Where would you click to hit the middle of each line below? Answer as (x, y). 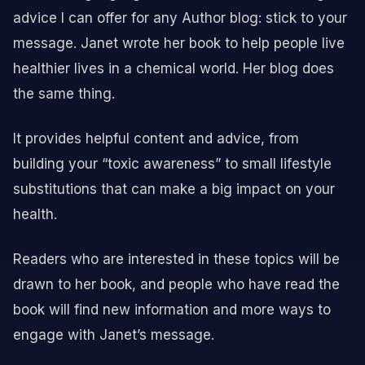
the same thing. (64, 94)
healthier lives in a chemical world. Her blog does (174, 69)
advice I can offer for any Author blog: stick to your (180, 18)
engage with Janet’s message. (114, 335)
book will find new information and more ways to (172, 310)
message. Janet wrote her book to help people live (179, 44)
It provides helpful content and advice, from (156, 139)
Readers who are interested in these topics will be (176, 259)
